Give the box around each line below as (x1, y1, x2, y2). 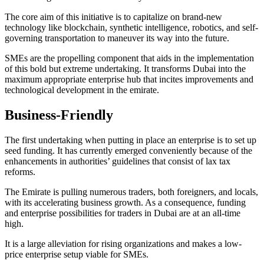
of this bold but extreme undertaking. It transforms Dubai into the (5, 63, 246, 74)
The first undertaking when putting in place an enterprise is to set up (5, 134, 256, 145)
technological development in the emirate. (5, 84, 159, 95)
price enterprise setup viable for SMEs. (5, 249, 148, 259)
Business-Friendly (5, 107, 113, 123)
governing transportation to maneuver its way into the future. (5, 32, 229, 43)
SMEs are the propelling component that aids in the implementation (5, 52, 254, 63)
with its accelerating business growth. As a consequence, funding (5, 197, 246, 207)
